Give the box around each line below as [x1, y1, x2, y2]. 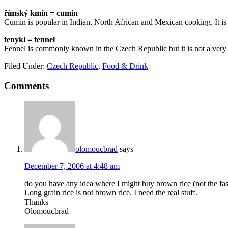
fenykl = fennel [4, 35, 55, 44]
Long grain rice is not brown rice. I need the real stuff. [24, 188, 197, 197]
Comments [4, 80, 49, 91]
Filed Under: [4, 61, 47, 70]
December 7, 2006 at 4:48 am [24, 162, 120, 171]
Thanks [24, 197, 48, 207]
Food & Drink [102, 61, 148, 70]
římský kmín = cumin [4, 8, 78, 17]
